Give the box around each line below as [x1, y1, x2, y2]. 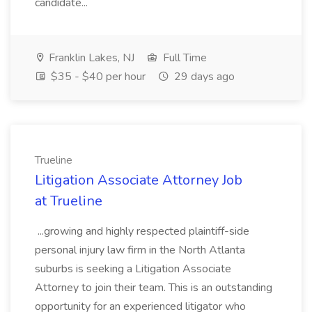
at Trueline [35, 192, 102, 210]
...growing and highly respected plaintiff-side [35, 224, 249, 239]
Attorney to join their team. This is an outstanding [35, 280, 272, 295]
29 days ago [171, 69, 235, 84]
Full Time [160, 50, 207, 65]
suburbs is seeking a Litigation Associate [35, 261, 231, 276]
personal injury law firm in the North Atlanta [35, 242, 245, 258]
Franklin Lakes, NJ [46, 50, 134, 65]
